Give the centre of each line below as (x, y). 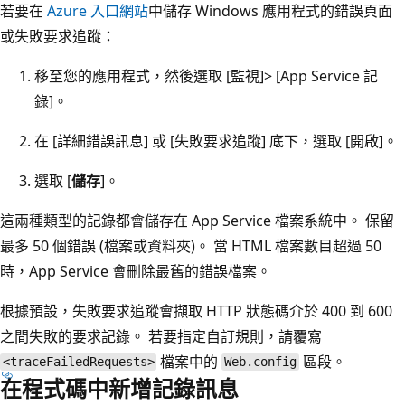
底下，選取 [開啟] (325, 141)
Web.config (261, 362)
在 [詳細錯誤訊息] (91, 141)
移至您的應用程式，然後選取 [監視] (149, 75)
